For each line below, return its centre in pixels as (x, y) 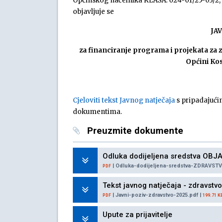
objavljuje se (93, 12)
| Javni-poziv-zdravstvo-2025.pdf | (157, 195)
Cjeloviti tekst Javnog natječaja (124, 100)
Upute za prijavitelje (138, 215)
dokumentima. (97, 112)
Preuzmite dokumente (134, 131)
